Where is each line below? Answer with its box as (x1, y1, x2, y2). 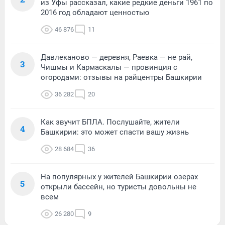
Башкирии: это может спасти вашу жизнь (41, 127, 189, 137)
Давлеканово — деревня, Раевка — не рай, (41, 52, 192, 62)
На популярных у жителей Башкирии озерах (41, 172, 198, 181)
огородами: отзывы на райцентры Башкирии (41, 72, 202, 82)
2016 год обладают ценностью (41, 8, 149, 17)
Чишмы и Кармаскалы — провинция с (41, 62, 177, 72)
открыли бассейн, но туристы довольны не (41, 182, 196, 191)
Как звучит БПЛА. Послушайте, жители (41, 117, 180, 127)
